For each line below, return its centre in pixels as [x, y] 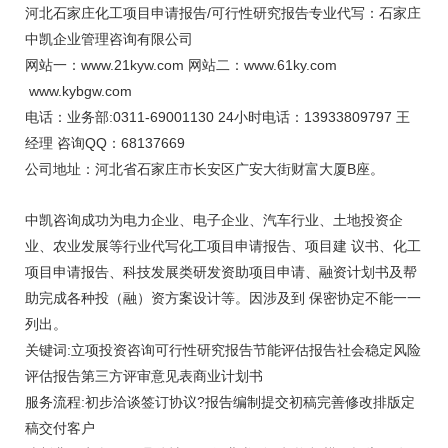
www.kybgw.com [78, 90]
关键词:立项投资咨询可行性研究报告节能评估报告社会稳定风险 [222, 349]
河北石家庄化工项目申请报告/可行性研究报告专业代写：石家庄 [222, 12]
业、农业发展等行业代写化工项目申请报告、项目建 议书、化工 [222, 245]
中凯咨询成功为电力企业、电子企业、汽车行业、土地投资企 [213, 219]
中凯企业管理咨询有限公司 [110, 38]
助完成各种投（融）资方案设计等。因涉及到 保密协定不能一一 [222, 297]
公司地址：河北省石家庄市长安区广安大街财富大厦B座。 [206, 168]
